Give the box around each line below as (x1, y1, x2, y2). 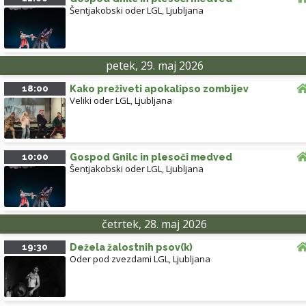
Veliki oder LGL (70, 94, 130, 107)
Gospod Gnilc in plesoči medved (70, 152, 232, 163)
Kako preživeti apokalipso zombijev (70, 83, 249, 95)
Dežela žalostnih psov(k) (70, 242, 193, 253)
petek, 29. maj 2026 (105, 58, 204, 74)
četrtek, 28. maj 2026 (102, 217, 207, 232)
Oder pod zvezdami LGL (70, 253, 169, 266)
